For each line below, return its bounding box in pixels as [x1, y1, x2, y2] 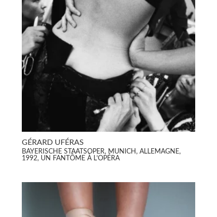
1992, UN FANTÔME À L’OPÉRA [21, 155, 120, 162]
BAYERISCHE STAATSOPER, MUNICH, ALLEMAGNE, [21, 148, 181, 155]
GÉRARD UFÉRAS [21, 138, 84, 146]
